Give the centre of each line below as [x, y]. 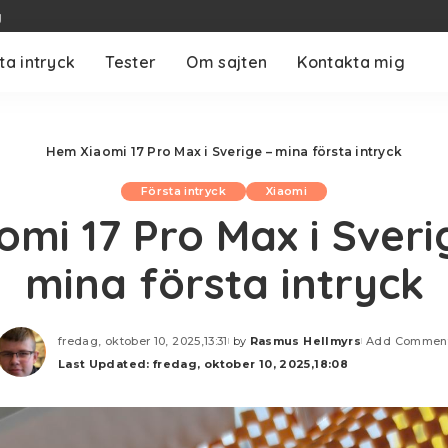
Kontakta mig [351, 62]
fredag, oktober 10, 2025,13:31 [142, 340]
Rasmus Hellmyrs [305, 340]
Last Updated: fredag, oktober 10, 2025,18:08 [202, 363]
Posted [250, 348]
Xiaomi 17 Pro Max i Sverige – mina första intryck [241, 151]
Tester [131, 62]
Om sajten [227, 62]
